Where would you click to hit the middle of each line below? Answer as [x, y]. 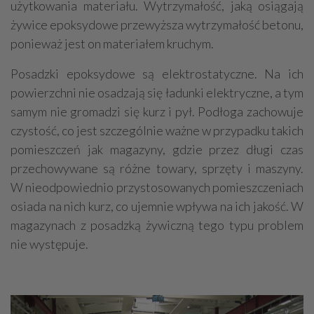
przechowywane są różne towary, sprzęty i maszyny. [157, 169]
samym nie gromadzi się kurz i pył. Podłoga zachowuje [157, 112]
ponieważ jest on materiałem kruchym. [112, 44]
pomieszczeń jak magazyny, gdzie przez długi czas [157, 150]
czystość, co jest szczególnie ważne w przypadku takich [157, 131]
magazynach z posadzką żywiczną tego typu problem [157, 225]
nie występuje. [49, 244]
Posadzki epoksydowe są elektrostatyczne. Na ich [157, 74]
